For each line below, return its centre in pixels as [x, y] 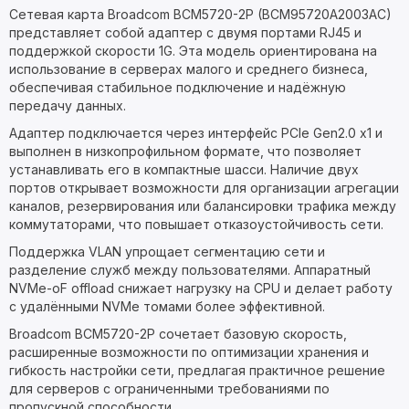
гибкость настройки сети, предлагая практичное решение [197, 370]
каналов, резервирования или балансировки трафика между [203, 206]
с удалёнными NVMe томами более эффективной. [167, 306]
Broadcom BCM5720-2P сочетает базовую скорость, [178, 334]
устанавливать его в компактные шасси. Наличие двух [184, 169]
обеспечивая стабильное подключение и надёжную [178, 87]
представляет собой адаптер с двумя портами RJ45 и [185, 32]
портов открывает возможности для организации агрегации [204, 188]
